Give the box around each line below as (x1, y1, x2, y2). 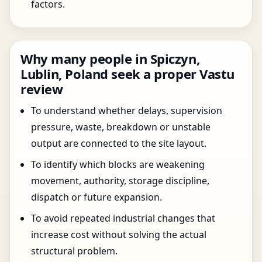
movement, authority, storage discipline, (31, 174, 209, 187)
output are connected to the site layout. (31, 137, 206, 150)
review (20, 80, 63, 98)
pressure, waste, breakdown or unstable (31, 120, 211, 133)
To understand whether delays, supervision (31, 104, 222, 117)
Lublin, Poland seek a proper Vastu (20, 65, 235, 82)
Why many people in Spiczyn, (20, 50, 200, 67)
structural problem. (31, 244, 118, 257)
